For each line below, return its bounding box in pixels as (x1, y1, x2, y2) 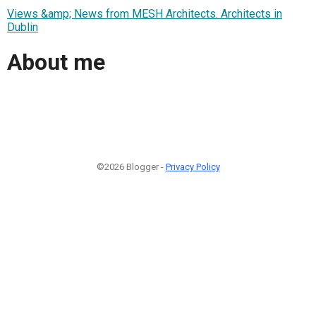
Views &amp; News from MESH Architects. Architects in (7, 6, 282, 20)
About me (7, 49, 105, 76)
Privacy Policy (165, 161, 220, 172)
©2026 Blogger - (96, 161, 166, 172)
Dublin (7, 20, 38, 34)
